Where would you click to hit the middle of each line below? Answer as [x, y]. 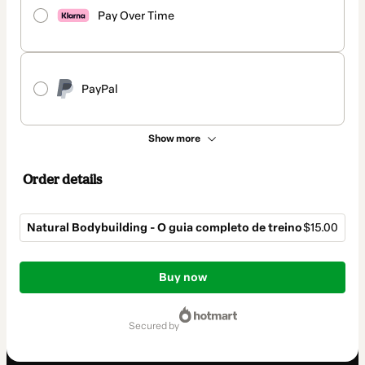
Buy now [182, 278]
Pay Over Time [136, 15]
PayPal [100, 89]
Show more [174, 139]
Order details [62, 180]
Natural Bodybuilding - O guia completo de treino [165, 228]
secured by [157, 326]
